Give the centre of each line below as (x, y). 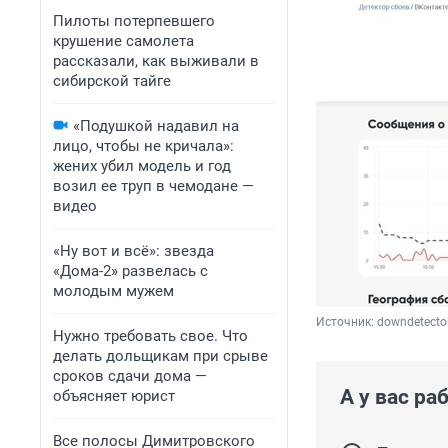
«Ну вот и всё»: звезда (133, 251)
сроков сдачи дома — (130, 376)
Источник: (346, 322)
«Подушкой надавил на (156, 126)
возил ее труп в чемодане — (153, 186)
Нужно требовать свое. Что (150, 336)
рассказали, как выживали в (156, 61)
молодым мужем (113, 291)
